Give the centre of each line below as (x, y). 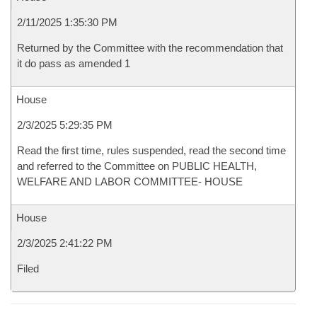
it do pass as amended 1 (74, 63)
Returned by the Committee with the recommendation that (150, 48)
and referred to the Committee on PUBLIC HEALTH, (137, 166)
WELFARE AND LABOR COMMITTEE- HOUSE (130, 181)
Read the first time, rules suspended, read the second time (151, 150)
